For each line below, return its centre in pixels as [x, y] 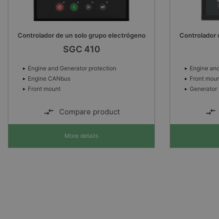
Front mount [44, 89]
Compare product [89, 112]
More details [81, 136]
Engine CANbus [49, 79]
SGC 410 [81, 49]
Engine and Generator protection [72, 68]
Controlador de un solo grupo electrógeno [81, 35]
